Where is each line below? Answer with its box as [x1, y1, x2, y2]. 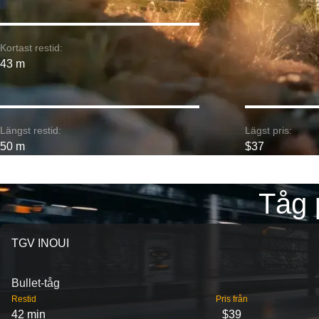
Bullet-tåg [11, 277, 60, 289]
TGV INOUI [11, 237, 69, 249]
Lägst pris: [245, 125, 292, 136]
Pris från [216, 294, 248, 304]
